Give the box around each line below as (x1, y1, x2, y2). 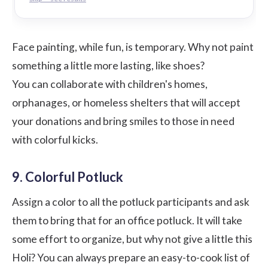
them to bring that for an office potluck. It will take (12, 214, 242, 227)
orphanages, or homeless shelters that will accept (12, 96, 240, 109)
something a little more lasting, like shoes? (12, 59, 205, 72)
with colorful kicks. (12, 133, 98, 147)
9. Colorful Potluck (12, 169, 123, 185)
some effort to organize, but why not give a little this (12, 233, 252, 246)
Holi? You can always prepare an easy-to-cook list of (12, 251, 250, 264)
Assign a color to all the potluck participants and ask (12, 196, 249, 209)
